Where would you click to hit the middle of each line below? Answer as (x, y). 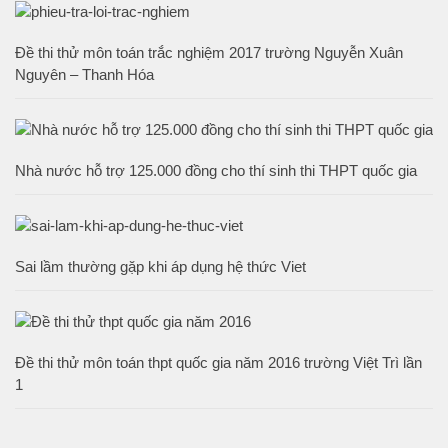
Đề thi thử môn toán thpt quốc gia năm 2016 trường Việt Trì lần (218, 363)
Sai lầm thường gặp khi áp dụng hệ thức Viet (160, 267)
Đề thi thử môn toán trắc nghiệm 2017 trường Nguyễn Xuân (209, 53)
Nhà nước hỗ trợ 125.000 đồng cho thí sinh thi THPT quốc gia (216, 171)
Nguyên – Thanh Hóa (84, 75)
